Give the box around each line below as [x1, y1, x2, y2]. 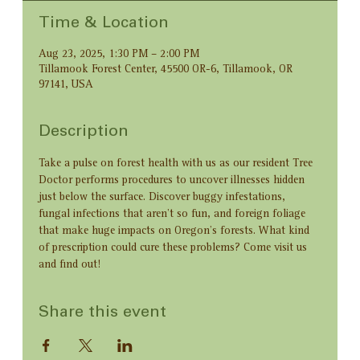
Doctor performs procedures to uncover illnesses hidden [39, 175, 309, 187]
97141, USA [39, 80, 94, 92]
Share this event [39, 305, 167, 322]
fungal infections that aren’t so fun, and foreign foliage [39, 209, 309, 221]
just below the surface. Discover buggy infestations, [39, 192, 289, 204]
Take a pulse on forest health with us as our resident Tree [39, 158, 317, 170]
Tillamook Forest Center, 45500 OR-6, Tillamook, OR [39, 64, 293, 76]
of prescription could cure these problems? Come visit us [39, 243, 311, 255]
